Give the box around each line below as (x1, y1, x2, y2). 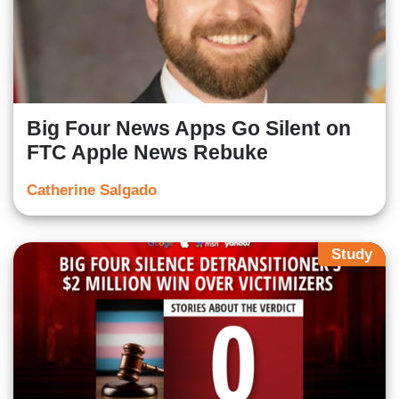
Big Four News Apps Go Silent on (27, 116, 351, 140)
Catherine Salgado (27, 181, 157, 199)
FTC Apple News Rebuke (27, 140, 268, 164)
